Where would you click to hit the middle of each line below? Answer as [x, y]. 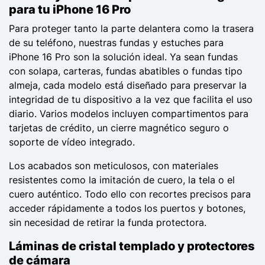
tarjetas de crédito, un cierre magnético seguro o [119, 127]
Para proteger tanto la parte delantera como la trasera [131, 28]
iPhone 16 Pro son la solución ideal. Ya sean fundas [123, 56]
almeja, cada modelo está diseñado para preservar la [128, 85]
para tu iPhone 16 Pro [70, 9]
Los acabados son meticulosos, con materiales [114, 165]
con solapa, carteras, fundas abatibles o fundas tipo [126, 71]
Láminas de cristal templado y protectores [132, 246]
